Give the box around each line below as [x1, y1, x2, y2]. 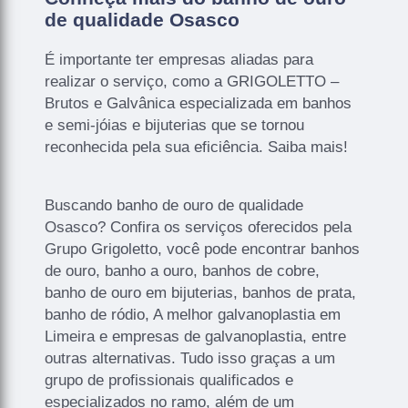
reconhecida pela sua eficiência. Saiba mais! [45, 138, 349, 156]
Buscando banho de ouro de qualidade [45, 196, 304, 214]
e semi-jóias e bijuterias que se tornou [45, 116, 305, 134]
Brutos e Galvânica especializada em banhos [45, 94, 352, 112]
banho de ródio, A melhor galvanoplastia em [45, 305, 342, 323]
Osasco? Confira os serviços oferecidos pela [45, 218, 352, 236]
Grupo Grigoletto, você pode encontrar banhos [45, 240, 361, 258]
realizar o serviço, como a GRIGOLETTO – [45, 72, 340, 90]
